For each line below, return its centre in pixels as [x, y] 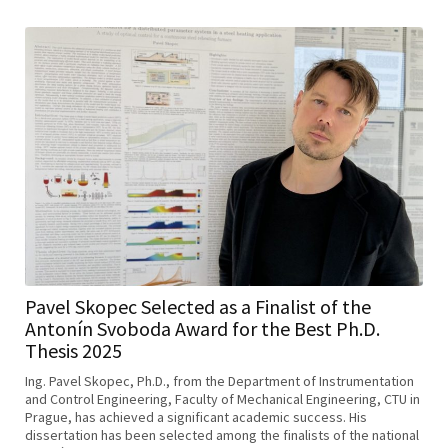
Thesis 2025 [73, 350]
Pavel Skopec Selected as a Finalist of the [198, 306]
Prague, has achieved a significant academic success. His [196, 417]
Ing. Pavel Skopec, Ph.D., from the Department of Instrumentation [219, 381]
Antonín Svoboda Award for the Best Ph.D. [202, 328]
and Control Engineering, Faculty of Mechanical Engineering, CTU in [222, 399]
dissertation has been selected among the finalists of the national [222, 435]
